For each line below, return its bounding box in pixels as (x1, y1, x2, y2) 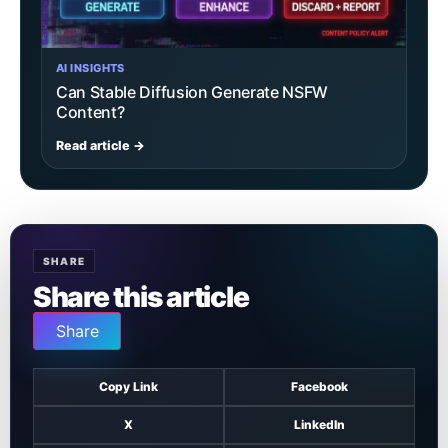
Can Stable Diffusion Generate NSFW (56, 82, 329, 103)
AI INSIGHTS (56, 61, 125, 76)
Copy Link (99, 379, 158, 395)
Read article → (56, 138, 145, 154)
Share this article (33, 280, 249, 315)
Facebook (291, 379, 348, 395)
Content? (56, 102, 125, 123)
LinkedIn (294, 417, 345, 433)
